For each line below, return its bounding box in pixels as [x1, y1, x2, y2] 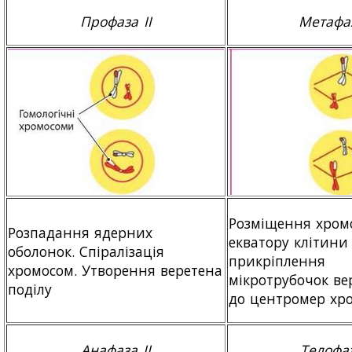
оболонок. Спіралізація [8, 241, 165, 261]
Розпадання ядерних [8, 222, 153, 242]
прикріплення [229, 251, 325, 270]
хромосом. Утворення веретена [8, 260, 223, 280]
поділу [8, 279, 52, 299]
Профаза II [80, 11, 152, 31]
